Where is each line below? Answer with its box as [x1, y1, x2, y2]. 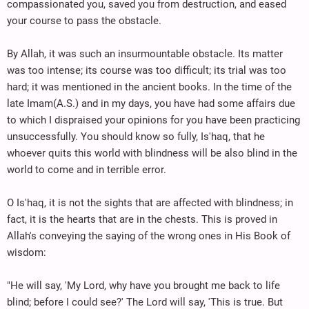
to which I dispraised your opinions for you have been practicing [7, 113, 300, 126]
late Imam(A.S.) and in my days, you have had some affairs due [7, 97, 295, 110]
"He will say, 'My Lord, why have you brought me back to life [7, 279, 280, 292]
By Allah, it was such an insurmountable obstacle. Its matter [7, 47, 283, 60]
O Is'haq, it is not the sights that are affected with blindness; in [7, 196, 293, 209]
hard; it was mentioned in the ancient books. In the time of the [7, 80, 292, 93]
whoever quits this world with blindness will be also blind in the [7, 146, 297, 159]
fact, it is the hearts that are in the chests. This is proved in [7, 212, 277, 226]
